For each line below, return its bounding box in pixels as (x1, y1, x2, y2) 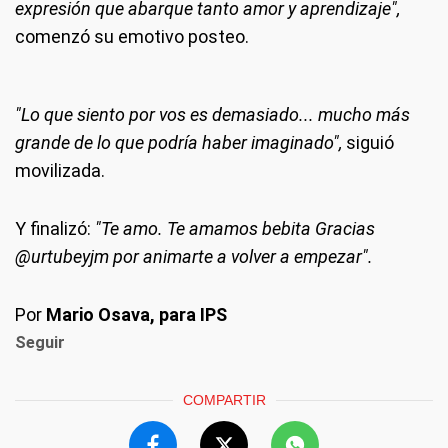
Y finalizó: (15, 218, 91, 239)
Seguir (15, 333, 65, 352)
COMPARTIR (182, 392, 266, 408)
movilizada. (15, 160, 105, 181)
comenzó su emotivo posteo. (15, 26, 249, 47)
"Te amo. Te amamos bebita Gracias (91, 218, 375, 239)
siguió (342, 132, 394, 153)
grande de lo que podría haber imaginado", (15, 132, 342, 153)
